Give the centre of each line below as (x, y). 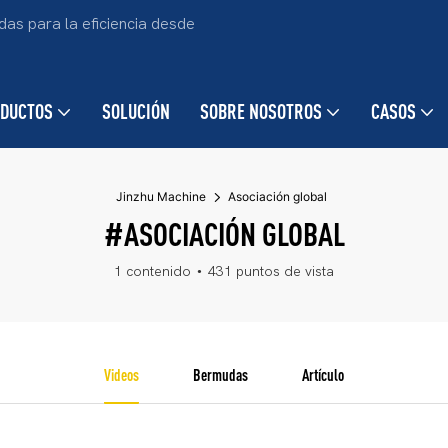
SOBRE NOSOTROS (260, 111)
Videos (122, 375)
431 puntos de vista (271, 271)
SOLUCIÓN (135, 111)
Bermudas (220, 375)
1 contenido (152, 271)
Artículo (322, 375)
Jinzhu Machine (161, 196)
